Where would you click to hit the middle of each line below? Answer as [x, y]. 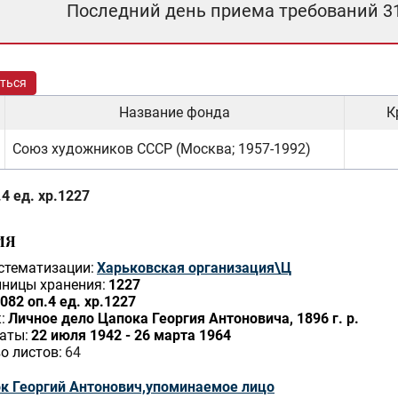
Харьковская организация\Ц [194, 268]
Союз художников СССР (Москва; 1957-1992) [162, 149]
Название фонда [175, 112]
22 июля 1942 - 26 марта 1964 [131, 335]
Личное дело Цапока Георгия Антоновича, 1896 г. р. [183, 318]
